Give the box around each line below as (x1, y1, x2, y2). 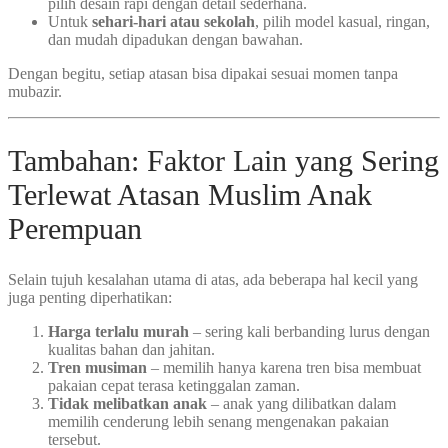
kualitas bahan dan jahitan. (48, 341, 215, 359)
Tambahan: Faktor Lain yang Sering (8, 144, 439, 178)
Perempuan (8, 212, 142, 246)
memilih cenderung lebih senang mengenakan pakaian (48, 413, 389, 431)
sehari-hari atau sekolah (92, 13, 255, 31)
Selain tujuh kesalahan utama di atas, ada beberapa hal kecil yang (8, 271, 418, 289)
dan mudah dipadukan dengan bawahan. (48, 31, 303, 49)
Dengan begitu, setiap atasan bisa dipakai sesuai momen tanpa (8, 65, 398, 83)
